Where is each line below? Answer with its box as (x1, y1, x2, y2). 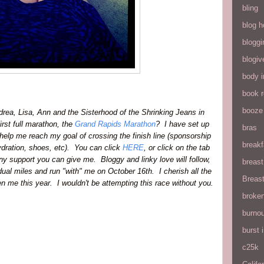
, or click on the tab (144, 143, 210, 152)
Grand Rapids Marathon (75, 120, 156, 128)
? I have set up (156, 120, 209, 128)
